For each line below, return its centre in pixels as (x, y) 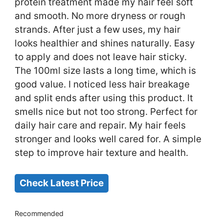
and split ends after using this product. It (104, 98)
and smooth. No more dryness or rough (100, 16)
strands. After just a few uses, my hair (98, 30)
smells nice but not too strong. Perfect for (106, 112)
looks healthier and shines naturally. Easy (105, 44)
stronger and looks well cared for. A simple (108, 139)
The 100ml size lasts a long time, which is (105, 71)
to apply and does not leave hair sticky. (101, 57)
